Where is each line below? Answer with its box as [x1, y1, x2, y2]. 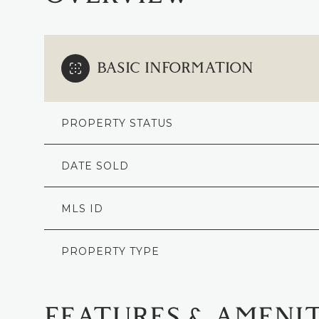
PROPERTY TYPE [61, 244, 159, 258]
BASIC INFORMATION [97, 58, 253, 78]
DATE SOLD [61, 159, 129, 172]
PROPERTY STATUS [61, 116, 173, 130]
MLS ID [61, 202, 103, 215]
